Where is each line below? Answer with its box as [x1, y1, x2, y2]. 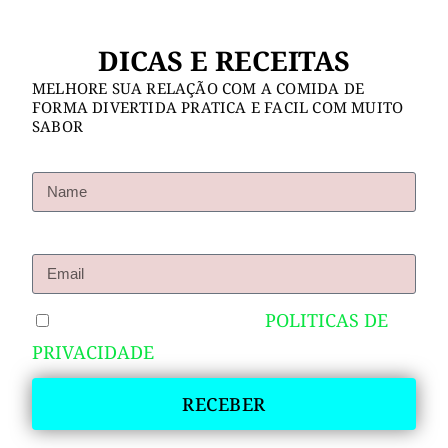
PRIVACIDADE [32, 339, 154, 364]
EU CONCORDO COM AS [57, 307, 265, 332]
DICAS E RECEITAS [97, 41, 351, 79]
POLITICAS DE [265, 307, 388, 332]
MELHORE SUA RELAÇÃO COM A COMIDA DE [32, 77, 365, 98]
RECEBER [182, 391, 266, 416]
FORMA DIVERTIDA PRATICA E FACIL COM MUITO [32, 96, 404, 117]
